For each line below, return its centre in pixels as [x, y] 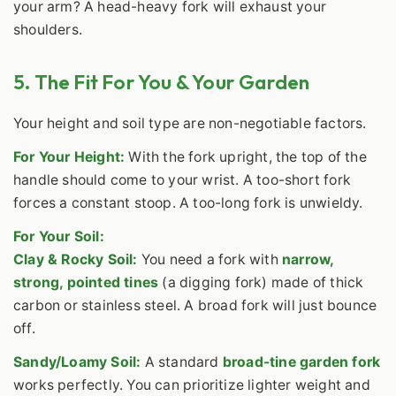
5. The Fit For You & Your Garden [162, 82]
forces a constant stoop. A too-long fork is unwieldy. [188, 203]
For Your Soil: [59, 237]
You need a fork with [210, 260]
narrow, [308, 260]
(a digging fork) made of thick [261, 283]
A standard [182, 362]
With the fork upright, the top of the [246, 157]
